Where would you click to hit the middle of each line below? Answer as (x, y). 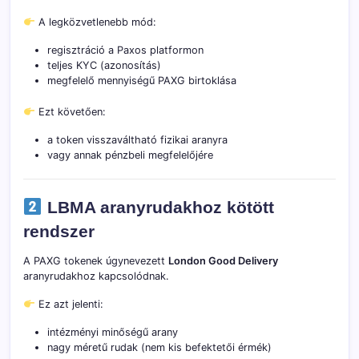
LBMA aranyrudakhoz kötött (158, 208)
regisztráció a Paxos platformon (125, 50)
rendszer (59, 232)
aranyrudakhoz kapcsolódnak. (96, 276)
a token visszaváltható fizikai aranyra (137, 140)
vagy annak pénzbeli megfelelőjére (130, 155)
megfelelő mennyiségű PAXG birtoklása (142, 81)
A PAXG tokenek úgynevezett (96, 261)
